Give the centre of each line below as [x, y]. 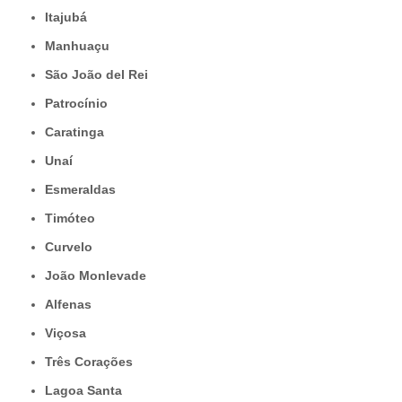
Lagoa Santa [87, 391]
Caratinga [79, 132]
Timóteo [74, 218]
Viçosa [70, 333]
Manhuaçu [83, 46]
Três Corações [92, 362]
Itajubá [68, 17]
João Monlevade [99, 276]
